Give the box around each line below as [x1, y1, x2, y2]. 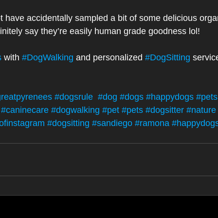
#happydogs [146, 91, 194, 102]
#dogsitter [145, 105, 184, 115]
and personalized [73, 52, 145, 62]
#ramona [135, 118, 169, 128]
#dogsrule [54, 91, 93, 102]
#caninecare [1, 105, 49, 115]
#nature [186, 105, 216, 115]
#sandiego [92, 118, 132, 128]
